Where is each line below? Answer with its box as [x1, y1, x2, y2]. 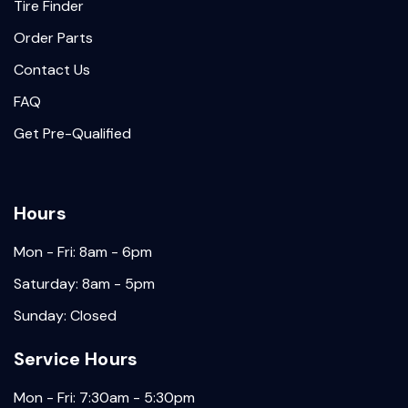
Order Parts [14, 28, 93, 47]
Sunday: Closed [14, 306, 117, 325]
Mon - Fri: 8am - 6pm [14, 242, 152, 261]
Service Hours [14, 347, 138, 371]
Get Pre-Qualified [14, 124, 131, 143]
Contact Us [14, 60, 90, 79]
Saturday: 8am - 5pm [14, 274, 155, 293]
